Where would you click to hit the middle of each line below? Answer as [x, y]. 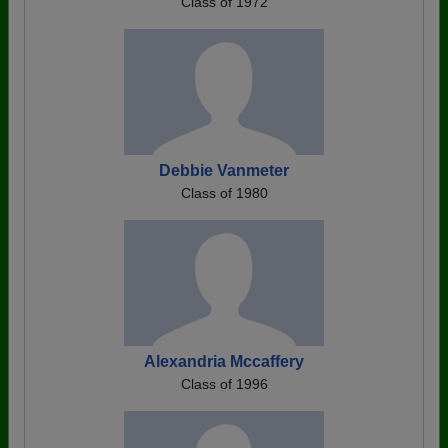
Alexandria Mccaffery [224, 361]
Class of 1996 [224, 383]
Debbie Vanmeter [224, 170]
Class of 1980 [224, 192]
